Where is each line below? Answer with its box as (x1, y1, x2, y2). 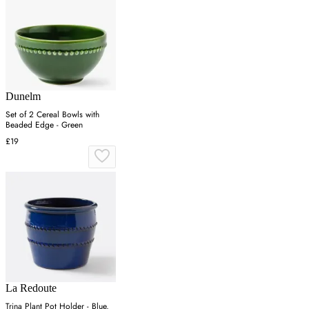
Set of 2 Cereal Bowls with (6, 108, 99, 121)
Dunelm (6, 90, 41, 102)
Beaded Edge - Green (6, 118, 83, 131)
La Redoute (6, 281, 57, 294)
